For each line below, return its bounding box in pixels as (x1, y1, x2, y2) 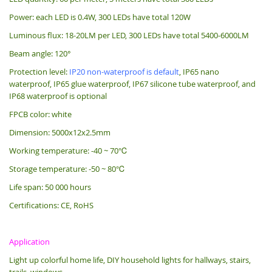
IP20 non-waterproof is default (69, 66, 179, 77)
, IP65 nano (179, 66, 219, 77)
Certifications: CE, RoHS (9, 199, 93, 211)
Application (9, 236, 50, 247)
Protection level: (9, 66, 69, 77)
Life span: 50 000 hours (9, 181, 91, 192)
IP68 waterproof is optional (9, 90, 107, 101)
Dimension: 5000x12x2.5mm (9, 126, 110, 138)
